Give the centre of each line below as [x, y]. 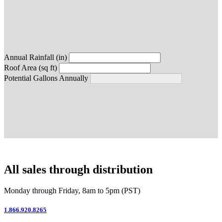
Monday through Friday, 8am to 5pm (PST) [72, 190]
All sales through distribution [78, 169]
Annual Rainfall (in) [35, 57]
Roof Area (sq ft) [30, 67]
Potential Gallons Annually [46, 78]
